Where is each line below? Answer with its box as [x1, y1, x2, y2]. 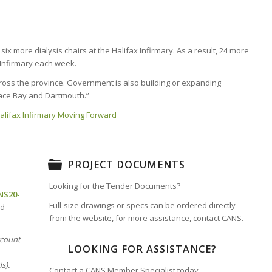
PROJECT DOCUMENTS [67, 158, 185, 172]
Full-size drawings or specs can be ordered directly [49, 200, 236, 211]
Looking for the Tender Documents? [49, 180, 180, 192]
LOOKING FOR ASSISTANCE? [67, 242, 217, 256]
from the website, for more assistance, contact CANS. [49, 212, 243, 224]
